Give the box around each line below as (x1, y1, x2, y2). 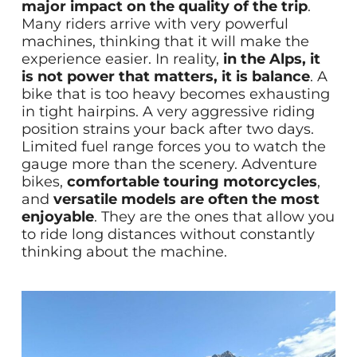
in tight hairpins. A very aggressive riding (21, 102, 315, 120)
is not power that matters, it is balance (21, 67, 310, 85)
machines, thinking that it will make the (21, 32, 309, 50)
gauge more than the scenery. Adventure (21, 155, 317, 173)
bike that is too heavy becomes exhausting (21, 84, 330, 103)
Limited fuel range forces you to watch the (21, 137, 326, 155)
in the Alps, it (222, 49, 320, 68)
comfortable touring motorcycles (66, 172, 317, 190)
